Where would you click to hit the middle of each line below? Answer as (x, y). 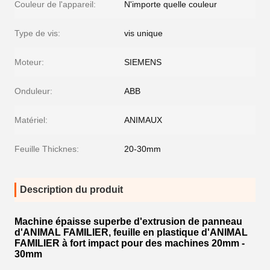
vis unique (143, 33)
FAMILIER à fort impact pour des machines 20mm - (130, 243)
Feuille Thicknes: (47, 149)
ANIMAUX (143, 120)
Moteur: (29, 62)
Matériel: (31, 120)
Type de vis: (37, 33)
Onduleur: (33, 91)
